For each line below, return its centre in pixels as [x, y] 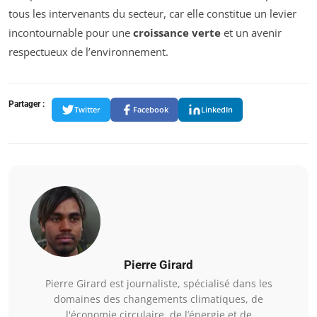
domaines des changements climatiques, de [158, 299]
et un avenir [251, 32]
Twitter [87, 110]
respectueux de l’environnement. [88, 51]
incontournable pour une [71, 32]
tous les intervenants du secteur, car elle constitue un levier [152, 13]
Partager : [27, 104]
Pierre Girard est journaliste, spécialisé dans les [158, 283]
